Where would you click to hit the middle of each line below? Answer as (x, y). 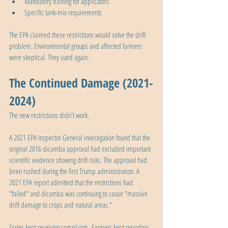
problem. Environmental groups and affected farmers (76, 46)
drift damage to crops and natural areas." (61, 205)
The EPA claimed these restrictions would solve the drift (78, 35)
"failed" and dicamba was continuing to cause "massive (79, 194)
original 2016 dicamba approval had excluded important (81, 149)
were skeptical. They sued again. (49, 57)
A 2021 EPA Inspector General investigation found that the (80, 138)
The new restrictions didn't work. (49, 115)
